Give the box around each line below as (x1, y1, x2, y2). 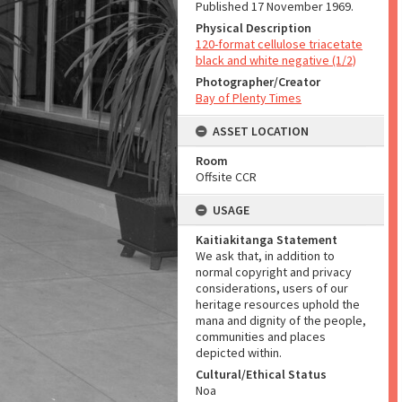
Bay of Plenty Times (196, 90, 301, 106)
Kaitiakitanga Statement (196, 232, 337, 248)
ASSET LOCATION (213, 123, 309, 139)
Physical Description (196, 20, 311, 36)
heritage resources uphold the (196, 296, 360, 312)
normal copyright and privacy (196, 264, 352, 280)
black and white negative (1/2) (196, 52, 356, 68)
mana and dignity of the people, (196, 312, 366, 328)
